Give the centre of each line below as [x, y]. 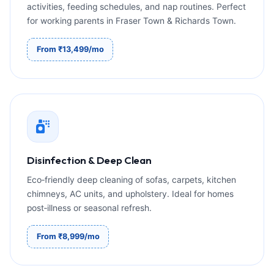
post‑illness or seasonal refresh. [90, 208]
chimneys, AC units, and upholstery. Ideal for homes [131, 194]
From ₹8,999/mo [68, 236]
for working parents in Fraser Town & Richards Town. [132, 21]
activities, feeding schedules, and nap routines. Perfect [137, 7]
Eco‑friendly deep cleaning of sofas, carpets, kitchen [132, 180]
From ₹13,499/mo [70, 50]
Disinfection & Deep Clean [89, 160]
